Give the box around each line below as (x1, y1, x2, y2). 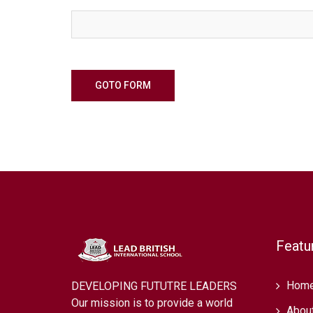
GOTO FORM (95, 80, 151, 92)
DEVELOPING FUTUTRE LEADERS (71, 279, 237, 293)
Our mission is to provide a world (71, 296, 233, 310)
